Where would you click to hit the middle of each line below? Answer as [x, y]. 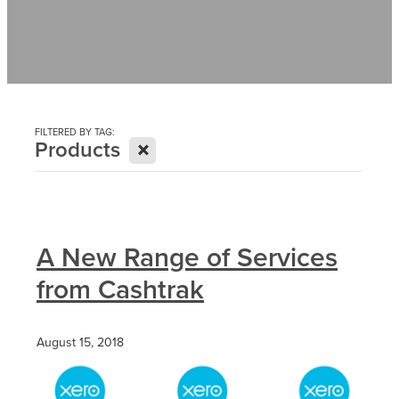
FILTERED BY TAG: [75, 131]
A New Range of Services [187, 256]
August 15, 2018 [80, 342]
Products [77, 149]
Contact [61, 15]
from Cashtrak [120, 289]
